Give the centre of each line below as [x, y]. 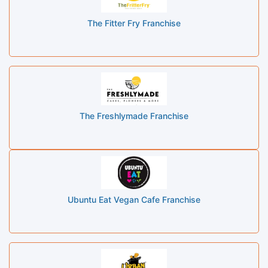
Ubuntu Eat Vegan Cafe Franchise [134, 199]
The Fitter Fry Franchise [134, 23]
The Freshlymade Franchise [134, 115]
